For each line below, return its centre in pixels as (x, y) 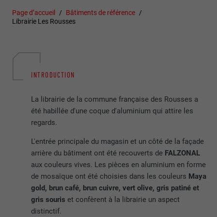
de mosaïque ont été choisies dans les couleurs (110, 176)
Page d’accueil (34, 13)
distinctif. (46, 211)
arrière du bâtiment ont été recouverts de (98, 153)
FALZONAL (183, 153)
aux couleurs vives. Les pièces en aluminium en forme (119, 164)
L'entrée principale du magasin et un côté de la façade (118, 141)
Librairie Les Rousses (44, 22)
